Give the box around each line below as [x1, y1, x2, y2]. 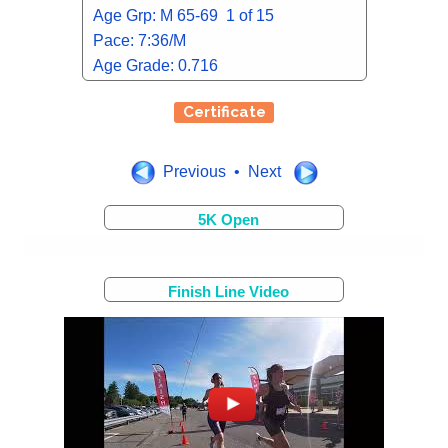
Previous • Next [155, 163, 293, 180]
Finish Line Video [167, 283, 289, 301]
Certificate [182, 103, 266, 121]
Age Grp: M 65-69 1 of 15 [92, 7, 274, 24]
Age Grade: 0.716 [92, 57, 218, 74]
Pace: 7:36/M [92, 32, 186, 49]
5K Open [197, 211, 259, 229]
